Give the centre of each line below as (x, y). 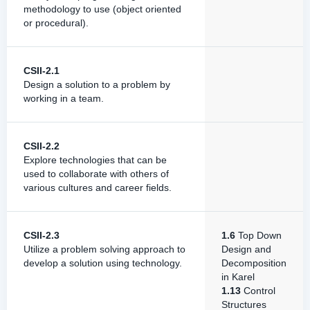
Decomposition (254, 263)
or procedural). (56, 23)
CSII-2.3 (42, 235)
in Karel (238, 277)
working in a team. (64, 98)
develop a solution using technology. (103, 263)
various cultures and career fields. (98, 188)
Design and (246, 249)
